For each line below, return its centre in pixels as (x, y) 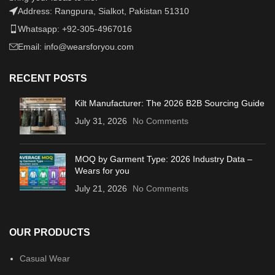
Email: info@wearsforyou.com (76, 46)
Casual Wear (45, 258)
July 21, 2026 (101, 188)
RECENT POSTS (48, 78)
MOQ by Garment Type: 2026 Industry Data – (164, 159)
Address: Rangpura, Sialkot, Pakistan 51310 (103, 11)
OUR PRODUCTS (50, 232)
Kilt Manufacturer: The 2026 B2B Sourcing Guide (170, 103)
